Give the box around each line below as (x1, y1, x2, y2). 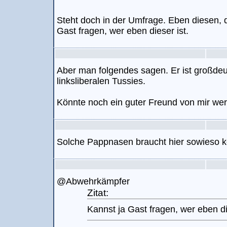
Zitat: (87, 187, 108, 198)
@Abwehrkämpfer (57, 176, 130, 186)
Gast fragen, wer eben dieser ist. (57, 26, 188, 36)
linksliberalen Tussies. (57, 76, 145, 86)
